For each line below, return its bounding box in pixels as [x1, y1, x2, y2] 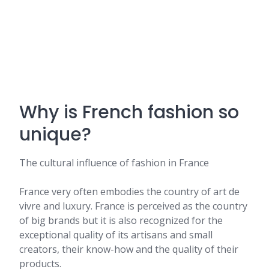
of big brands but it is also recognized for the [19, 214, 223, 227]
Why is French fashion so [19, 100, 239, 125]
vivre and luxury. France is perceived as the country [19, 199, 247, 213]
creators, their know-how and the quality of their [19, 243, 238, 256]
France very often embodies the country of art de [19, 185, 240, 198]
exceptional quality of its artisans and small [19, 228, 213, 241]
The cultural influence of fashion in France [19, 156, 209, 169]
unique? [19, 122, 91, 147]
